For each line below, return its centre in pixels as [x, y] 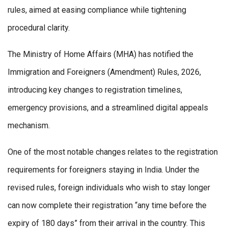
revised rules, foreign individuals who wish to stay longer [109, 188]
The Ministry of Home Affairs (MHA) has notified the [101, 54]
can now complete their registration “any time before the [107, 206]
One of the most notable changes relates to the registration [113, 152]
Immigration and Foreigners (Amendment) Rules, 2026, [104, 72]
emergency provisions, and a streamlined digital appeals [108, 108]
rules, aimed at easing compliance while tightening [97, 10]
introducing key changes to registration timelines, [95, 90]
